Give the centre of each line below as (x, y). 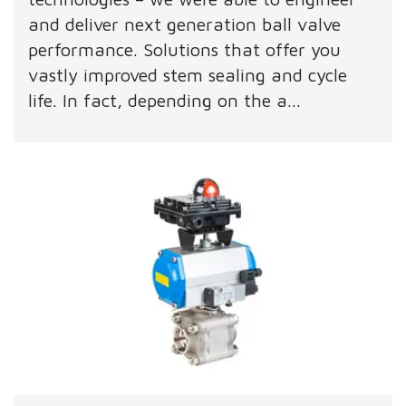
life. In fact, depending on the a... (165, 101)
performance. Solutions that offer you (185, 50)
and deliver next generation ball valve (185, 24)
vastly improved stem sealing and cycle (188, 75)
